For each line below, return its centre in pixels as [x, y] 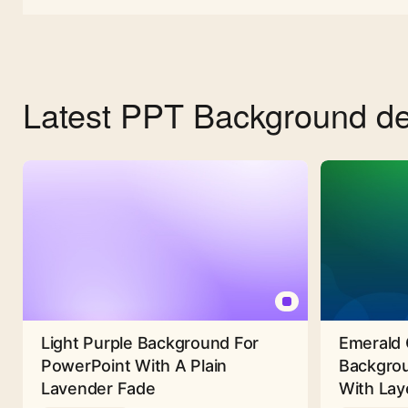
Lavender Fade [98, 389]
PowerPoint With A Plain [134, 366]
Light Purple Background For [150, 343]
